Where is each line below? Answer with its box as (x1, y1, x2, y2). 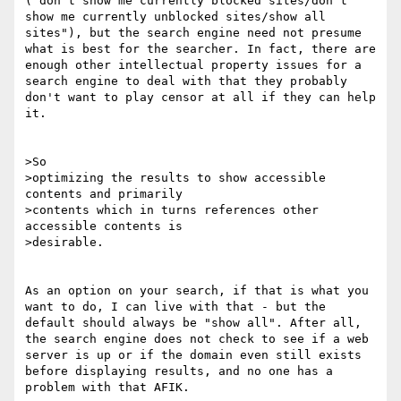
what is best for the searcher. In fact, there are (25, 42, 376, 56)
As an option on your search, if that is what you (25, 284, 369, 298)
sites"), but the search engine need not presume (25, 26, 362, 40)
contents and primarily (25, 187, 183, 201)
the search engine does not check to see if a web (25, 332, 369, 346)
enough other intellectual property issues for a (25, 58, 362, 73)
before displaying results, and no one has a (25, 364, 333, 379)
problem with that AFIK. (25, 380, 190, 395)
